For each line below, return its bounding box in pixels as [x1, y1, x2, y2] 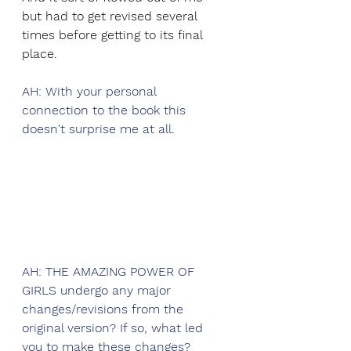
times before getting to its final [22, 27, 206, 43]
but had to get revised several [22, 9, 201, 24]
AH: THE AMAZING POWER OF [22, 264, 198, 279]
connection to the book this [22, 103, 190, 118]
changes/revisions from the [22, 302, 187, 317]
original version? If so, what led [22, 320, 207, 335]
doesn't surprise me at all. [22, 121, 175, 137]
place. [22, 46, 57, 62]
